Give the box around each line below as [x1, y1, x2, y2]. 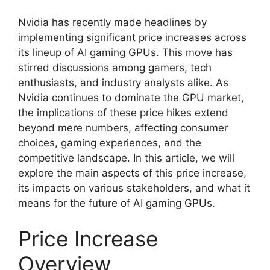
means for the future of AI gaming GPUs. [18, 196, 215, 209]
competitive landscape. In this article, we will [18, 151, 234, 164]
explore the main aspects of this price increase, [18, 166, 246, 179]
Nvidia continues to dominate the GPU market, [18, 91, 244, 104]
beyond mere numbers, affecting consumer [18, 121, 228, 134]
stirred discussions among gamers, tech [18, 61, 212, 74]
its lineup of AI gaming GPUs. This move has [18, 46, 233, 58]
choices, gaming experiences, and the [18, 136, 201, 149]
